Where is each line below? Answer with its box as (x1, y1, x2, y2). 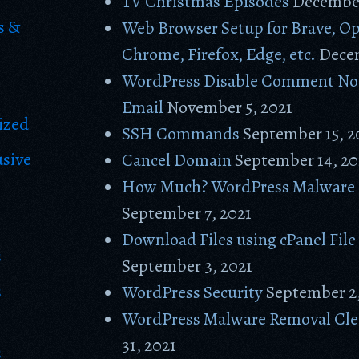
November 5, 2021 (167, 95, 293, 119)
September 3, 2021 (122, 254, 253, 278)
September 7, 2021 (122, 201, 252, 225)
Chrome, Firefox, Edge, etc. (122, 42, 317, 67)
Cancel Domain (122, 148, 232, 172)
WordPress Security (122, 280, 264, 305)
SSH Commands (122, 122, 240, 146)
